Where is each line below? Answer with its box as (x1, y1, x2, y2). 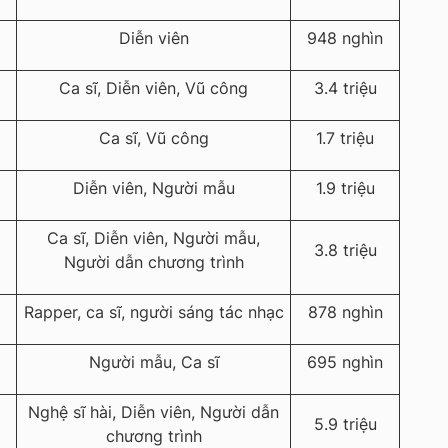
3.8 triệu (313, 240, 377, 261)
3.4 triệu (313, 78, 377, 99)
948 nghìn (307, 28, 383, 49)
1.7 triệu (316, 128, 374, 149)
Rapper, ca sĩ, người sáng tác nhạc (23, 302, 284, 323)
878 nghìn (307, 302, 383, 323)
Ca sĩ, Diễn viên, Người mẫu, (47, 228, 260, 249)
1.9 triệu (315, 178, 375, 199)
